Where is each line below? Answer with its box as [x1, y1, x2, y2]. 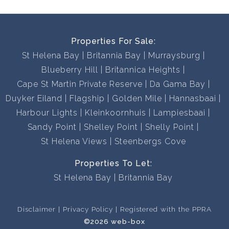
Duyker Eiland [6, 94, 62, 103]
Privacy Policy [63, 205, 113, 213]
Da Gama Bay [149, 79, 205, 89]
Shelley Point [84, 122, 138, 132]
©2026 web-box [84, 217, 145, 225]
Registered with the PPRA [120, 205, 212, 213]
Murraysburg [148, 51, 200, 60]
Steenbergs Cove [114, 136, 186, 146]
